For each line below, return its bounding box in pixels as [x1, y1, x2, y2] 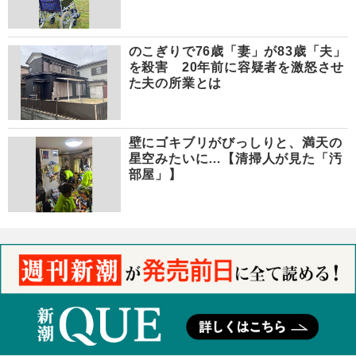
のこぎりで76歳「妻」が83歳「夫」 [128, 44, 347, 58]
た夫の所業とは [128, 75, 222, 90]
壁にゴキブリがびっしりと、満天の [128, 136, 342, 150]
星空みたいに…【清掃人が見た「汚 [128, 152, 342, 166]
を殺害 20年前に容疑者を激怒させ [128, 60, 345, 74]
